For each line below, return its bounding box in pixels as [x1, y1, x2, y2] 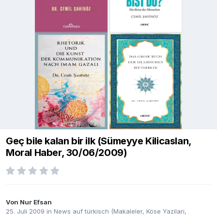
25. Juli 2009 [6, 207, 45, 216]
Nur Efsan [20, 198, 52, 206]
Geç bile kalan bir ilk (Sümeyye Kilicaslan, [6, 135, 191, 147]
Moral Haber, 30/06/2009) [6, 147, 127, 159]
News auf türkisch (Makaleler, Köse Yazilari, [54, 207, 186, 216]
